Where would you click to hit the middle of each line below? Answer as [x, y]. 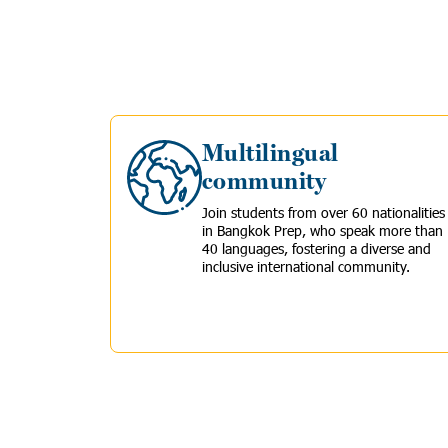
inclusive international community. [306, 266]
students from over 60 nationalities [336, 212]
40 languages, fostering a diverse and [316, 248]
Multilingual [270, 153]
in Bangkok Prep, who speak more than [322, 230]
